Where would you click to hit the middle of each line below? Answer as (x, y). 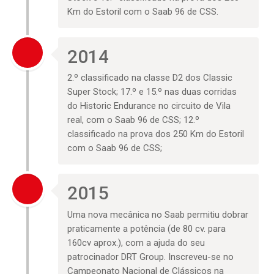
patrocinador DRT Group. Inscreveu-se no (151, 257)
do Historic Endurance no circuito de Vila (149, 106)
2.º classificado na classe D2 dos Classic (150, 78)
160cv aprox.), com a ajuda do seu (136, 243)
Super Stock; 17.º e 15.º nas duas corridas (152, 92)
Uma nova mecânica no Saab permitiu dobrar (158, 214)
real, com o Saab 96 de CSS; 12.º (134, 120)
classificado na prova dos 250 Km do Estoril (156, 134)
